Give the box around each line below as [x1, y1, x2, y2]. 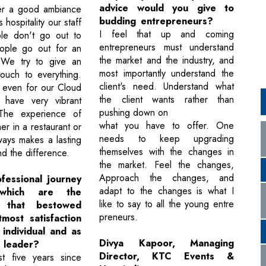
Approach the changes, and [99, 171, 234, 185]
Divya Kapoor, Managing [99, 236, 234, 251]
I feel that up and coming [99, 27, 234, 42]
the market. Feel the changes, [99, 158, 234, 172]
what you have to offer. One [99, 119, 234, 133]
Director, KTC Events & [99, 249, 234, 264]
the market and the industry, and [99, 53, 234, 68]
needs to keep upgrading [99, 132, 234, 146]
